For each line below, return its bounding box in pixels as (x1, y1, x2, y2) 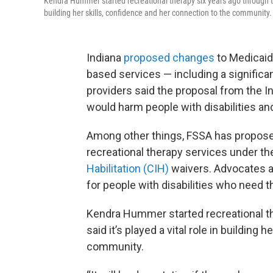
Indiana (87, 51, 124, 65)
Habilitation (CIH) (87, 162, 169, 175)
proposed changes (124, 51, 214, 65)
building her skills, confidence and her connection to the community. (44, 8, 272, 18)
